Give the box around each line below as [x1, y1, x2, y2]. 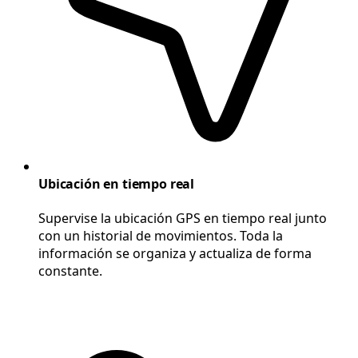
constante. [38, 262, 102, 280]
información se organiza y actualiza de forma [38, 245, 312, 263]
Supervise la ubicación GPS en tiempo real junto [38, 209, 327, 228]
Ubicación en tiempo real [38, 174, 195, 193]
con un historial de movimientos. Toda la [38, 227, 283, 245]
